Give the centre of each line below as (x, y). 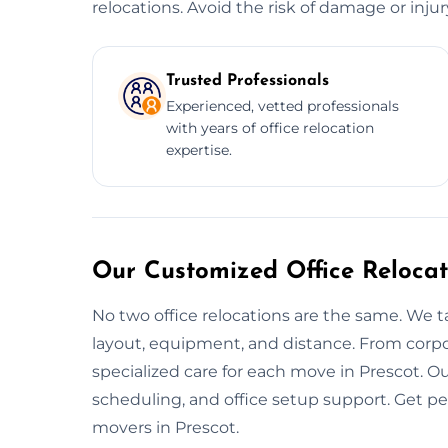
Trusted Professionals (247, 80)
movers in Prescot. (165, 427)
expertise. (199, 149)
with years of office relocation (270, 127)
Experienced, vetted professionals (282, 105)
